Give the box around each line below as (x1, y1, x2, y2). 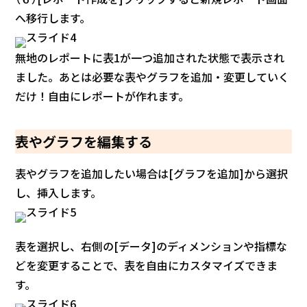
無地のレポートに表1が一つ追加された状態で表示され (15, 49, 285, 66)
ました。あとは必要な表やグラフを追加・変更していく (15, 69, 290, 86)
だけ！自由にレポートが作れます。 (15, 88, 190, 105)
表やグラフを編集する (15, 132, 153, 152)
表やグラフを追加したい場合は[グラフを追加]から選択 (15, 165, 288, 182)
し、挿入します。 (15, 184, 102, 201)
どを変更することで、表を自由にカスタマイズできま (15, 257, 278, 274)
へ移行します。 (15, 10, 91, 27)
